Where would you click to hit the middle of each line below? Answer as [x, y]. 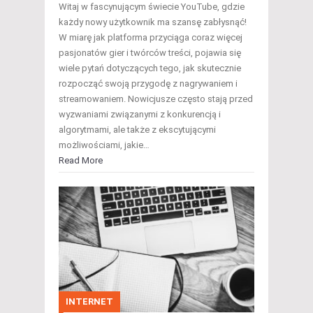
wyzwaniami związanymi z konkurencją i [140, 115]
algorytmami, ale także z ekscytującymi [137, 130]
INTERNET [89, 302]
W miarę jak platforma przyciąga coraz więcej [151, 38]
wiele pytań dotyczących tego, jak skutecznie [150, 68]
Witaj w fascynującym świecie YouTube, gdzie [152, 7]
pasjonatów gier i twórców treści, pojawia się [150, 53]
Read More [81, 161]
